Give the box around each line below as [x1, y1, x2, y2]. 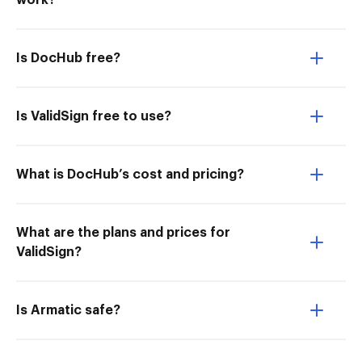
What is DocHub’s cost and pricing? [16, 168, 244, 181]
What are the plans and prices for [16, 226, 230, 239]
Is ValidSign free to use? [16, 110, 171, 123]
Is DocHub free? [16, 52, 120, 65]
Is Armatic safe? [16, 304, 120, 317]
